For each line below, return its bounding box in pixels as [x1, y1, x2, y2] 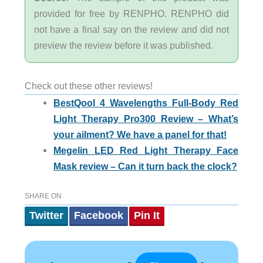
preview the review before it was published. [33, 39, 213, 50]
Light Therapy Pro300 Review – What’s [53, 113, 239, 124]
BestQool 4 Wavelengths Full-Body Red [53, 97, 239, 108]
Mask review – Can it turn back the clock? [53, 160, 237, 171]
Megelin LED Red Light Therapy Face [53, 144, 239, 156]
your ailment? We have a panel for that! [53, 129, 227, 140]
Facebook [73, 210, 123, 222]
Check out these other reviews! [24, 80, 153, 91]
